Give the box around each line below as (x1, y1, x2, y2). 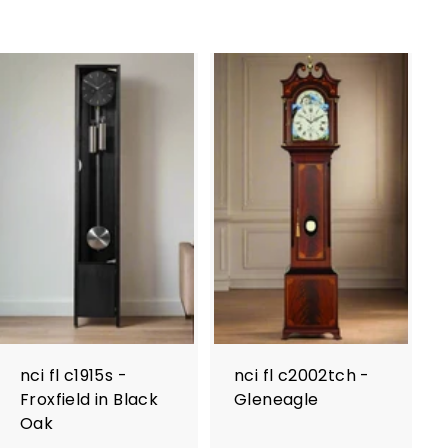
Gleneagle (234, 388, 319, 411)
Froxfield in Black (20, 388, 159, 411)
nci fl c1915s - (20, 364, 128, 387)
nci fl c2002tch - (234, 364, 370, 387)
